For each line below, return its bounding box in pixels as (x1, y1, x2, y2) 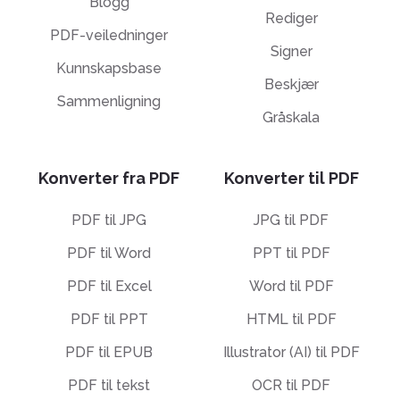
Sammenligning (57, 92, 161, 110)
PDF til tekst (68, 377, 150, 394)
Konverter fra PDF (38, 168, 179, 187)
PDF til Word (67, 245, 151, 262)
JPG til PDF (254, 212, 329, 229)
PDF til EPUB (65, 344, 153, 361)
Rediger (264, 10, 318, 27)
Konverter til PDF (223, 168, 359, 187)
